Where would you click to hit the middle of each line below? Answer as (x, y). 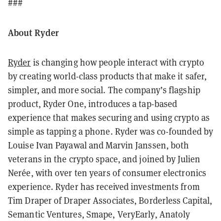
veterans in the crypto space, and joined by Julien (104, 159)
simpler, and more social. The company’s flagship (104, 90)
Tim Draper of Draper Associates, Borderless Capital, (110, 200)
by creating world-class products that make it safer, (108, 76)
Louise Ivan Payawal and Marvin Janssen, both (99, 145)
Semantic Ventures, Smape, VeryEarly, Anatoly (99, 214)
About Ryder (34, 32)
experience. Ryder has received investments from (104, 186)
